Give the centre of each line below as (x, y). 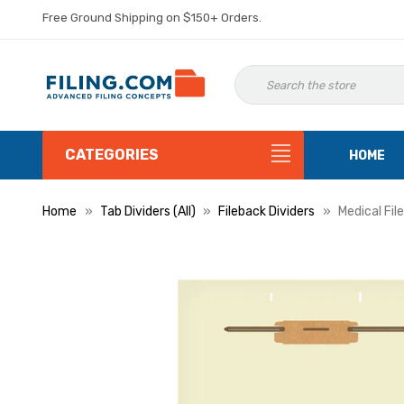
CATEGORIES (112, 155)
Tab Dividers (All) (147, 211)
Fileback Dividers (266, 211)
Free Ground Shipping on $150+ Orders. (152, 18)
